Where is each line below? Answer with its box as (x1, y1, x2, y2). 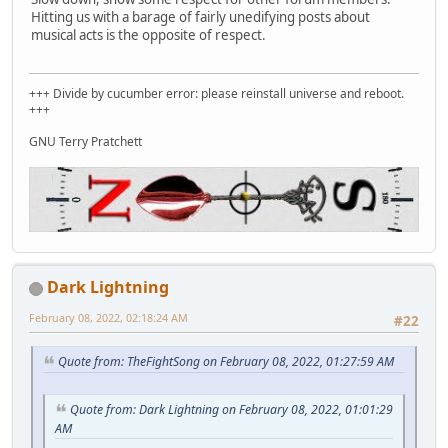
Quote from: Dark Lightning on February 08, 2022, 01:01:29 (70, 401, 393, 419)
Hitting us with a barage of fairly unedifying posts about (31, 7, 370, 26)
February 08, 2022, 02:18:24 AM (29, 309, 188, 325)
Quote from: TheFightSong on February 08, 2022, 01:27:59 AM (58, 353, 394, 371)
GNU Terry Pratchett (29, 132, 142, 150)
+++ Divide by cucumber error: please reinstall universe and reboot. (29, 84, 407, 102)
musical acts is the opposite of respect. (31, 25, 266, 44)
